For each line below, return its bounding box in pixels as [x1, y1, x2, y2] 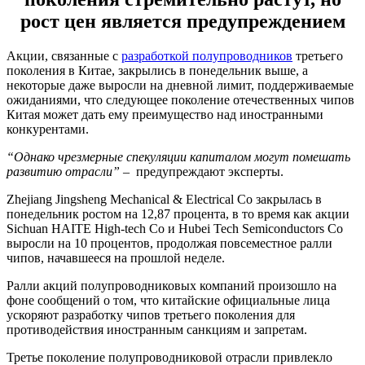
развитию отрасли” [7, 165, 120, 179]
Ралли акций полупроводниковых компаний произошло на [7, 279, 336, 293]
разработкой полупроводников [121, 49, 292, 64]
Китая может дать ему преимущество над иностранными [7, 108, 323, 122]
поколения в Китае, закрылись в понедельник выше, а [7, 64, 308, 78]
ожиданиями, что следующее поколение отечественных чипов [7, 93, 354, 108]
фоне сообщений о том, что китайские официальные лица [7, 293, 330, 308]
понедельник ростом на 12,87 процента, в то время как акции [7, 207, 350, 222]
